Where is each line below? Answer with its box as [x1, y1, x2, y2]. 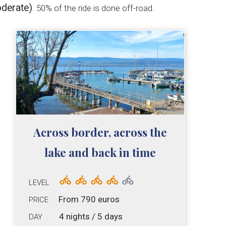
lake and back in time [44, 145, 156, 160]
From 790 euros [59, 194, 120, 205]
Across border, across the [33, 125, 167, 140]
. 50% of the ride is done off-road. [32, 3, 154, 13]
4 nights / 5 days [59, 211, 123, 222]
